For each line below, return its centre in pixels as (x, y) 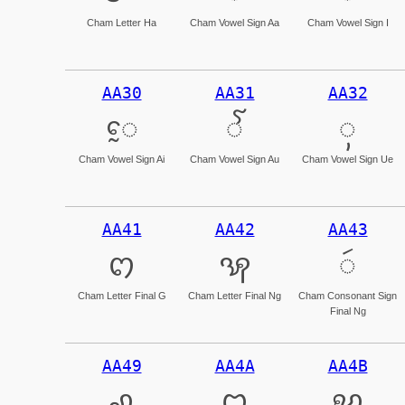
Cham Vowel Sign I (348, 23)
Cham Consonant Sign (348, 296)
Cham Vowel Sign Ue (348, 159)
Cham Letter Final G (122, 296)
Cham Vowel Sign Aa (235, 23)
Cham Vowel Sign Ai (122, 159)
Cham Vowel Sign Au (235, 159)
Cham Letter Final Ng (235, 296)
